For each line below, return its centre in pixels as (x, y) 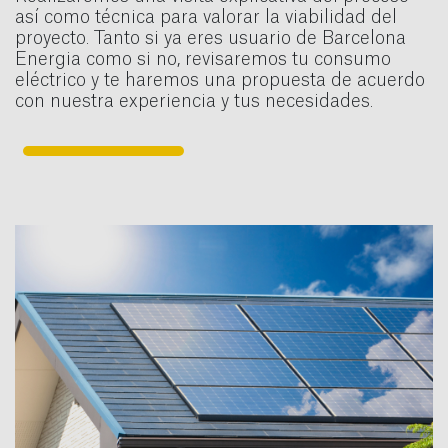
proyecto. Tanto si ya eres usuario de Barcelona (210, 39)
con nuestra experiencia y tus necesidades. (196, 102)
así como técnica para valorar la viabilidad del (206, 18)
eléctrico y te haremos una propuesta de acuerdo (220, 81)
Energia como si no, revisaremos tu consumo (203, 60)
